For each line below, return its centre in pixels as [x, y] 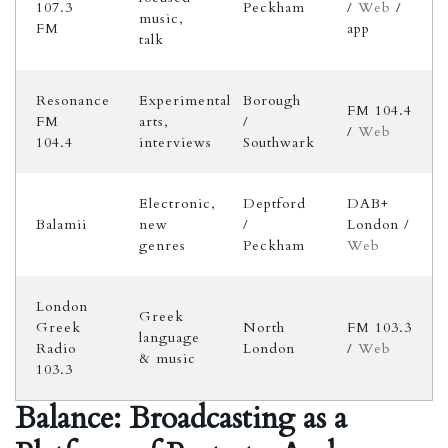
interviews [175, 142]
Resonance [73, 100]
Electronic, [177, 203]
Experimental [185, 100]
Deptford [274, 203]
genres [162, 245]
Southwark [279, 142]
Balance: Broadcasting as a [181, 418]
